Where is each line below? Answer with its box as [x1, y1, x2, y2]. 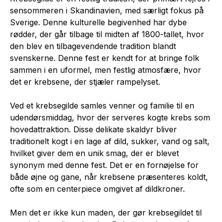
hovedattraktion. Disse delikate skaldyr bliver [10, 124, 177, 134]
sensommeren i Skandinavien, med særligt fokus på [10, 5, 204, 15]
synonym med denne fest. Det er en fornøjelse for [10, 160, 199, 170]
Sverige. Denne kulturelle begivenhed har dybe [10, 17, 187, 27]
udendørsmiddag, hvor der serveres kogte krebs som [10, 112, 210, 122]
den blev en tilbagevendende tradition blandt [10, 41, 176, 51]
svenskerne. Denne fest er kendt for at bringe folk [10, 53, 199, 63]
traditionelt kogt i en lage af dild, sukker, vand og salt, [10, 136, 210, 146]
